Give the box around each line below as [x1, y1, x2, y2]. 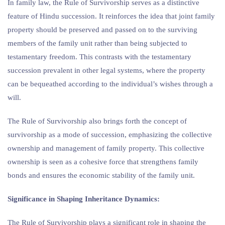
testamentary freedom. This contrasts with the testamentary [8, 52, 191, 61]
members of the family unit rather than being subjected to [8, 39, 187, 47]
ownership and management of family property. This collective [8, 144, 204, 152]
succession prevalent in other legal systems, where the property [8, 66, 205, 74]
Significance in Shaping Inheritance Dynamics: [8, 194, 160, 203]
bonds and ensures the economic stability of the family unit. [8, 171, 195, 179]
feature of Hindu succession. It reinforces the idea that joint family [8, 12, 215, 20]
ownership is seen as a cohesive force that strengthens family [8, 157, 198, 166]
